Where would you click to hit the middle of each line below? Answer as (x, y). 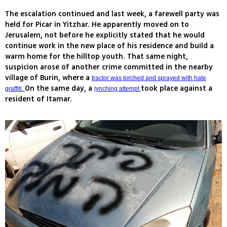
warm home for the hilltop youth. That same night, (97, 56)
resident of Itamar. (39, 99)
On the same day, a (60, 88)
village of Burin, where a (48, 78)
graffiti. (15, 88)
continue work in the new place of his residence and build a (109, 46)
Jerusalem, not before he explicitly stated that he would (105, 35)
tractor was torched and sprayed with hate (149, 78)
